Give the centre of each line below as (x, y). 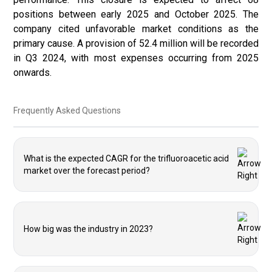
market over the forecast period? (87, 171)
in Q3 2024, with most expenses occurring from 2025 (136, 58)
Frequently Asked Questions (67, 110)
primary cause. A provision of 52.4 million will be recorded (136, 43)
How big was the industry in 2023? (88, 229)
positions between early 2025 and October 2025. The (136, 14)
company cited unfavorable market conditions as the (136, 29)
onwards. (32, 73)
